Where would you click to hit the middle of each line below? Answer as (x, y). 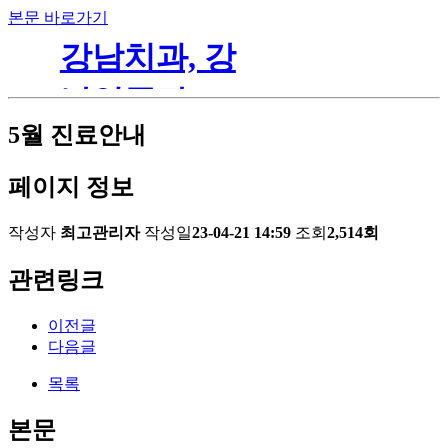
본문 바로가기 (58, 17)
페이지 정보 (71, 186)
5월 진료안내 (77, 134)
